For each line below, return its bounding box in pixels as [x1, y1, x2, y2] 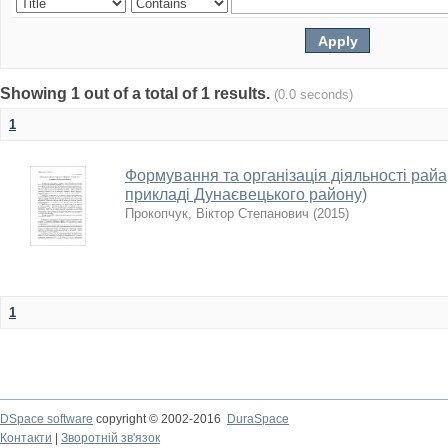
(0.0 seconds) [274, 87, 353, 102]
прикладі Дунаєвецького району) [125, 186, 367, 203]
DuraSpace [227, 412, 289, 426]
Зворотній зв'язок [61, 431, 160, 445]
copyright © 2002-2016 [93, 412, 227, 426]
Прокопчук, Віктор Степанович [125, 206, 309, 221]
